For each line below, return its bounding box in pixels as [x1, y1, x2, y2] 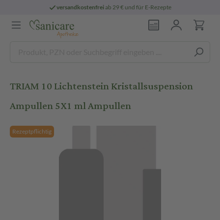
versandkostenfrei [56, 3, 105, 11]
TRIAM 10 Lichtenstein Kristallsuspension [10, 77, 193, 96]
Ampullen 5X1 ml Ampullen [10, 96, 131, 115]
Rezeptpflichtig [12, 128, 52, 135]
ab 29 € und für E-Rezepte [104, 3, 172, 11]
